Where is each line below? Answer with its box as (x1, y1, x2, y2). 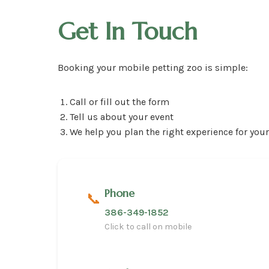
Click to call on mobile (104, 222, 192, 232)
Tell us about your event (70, 111, 174, 122)
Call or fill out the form (70, 96, 169, 107)
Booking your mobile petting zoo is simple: (58, 62, 248, 73)
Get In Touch (58, 16, 198, 46)
